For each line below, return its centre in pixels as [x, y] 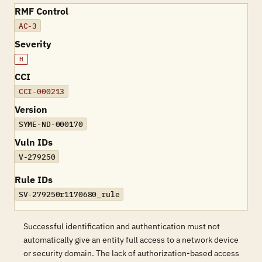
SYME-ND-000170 [51, 124]
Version [31, 109]
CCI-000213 [42, 91]
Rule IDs [34, 180]
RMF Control [42, 11]
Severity [33, 44]
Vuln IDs [34, 142]
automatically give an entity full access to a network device [131, 240]
